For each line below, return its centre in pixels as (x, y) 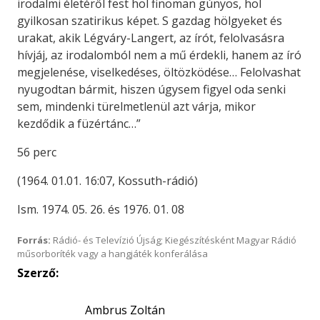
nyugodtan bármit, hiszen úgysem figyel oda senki (151, 89)
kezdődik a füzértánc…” (79, 124)
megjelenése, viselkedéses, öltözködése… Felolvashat (159, 72)
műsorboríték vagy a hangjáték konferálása (112, 254)
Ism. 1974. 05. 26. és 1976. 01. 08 (101, 209)
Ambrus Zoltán (125, 310)
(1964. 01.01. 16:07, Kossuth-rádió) (107, 181)
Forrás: (34, 240)
